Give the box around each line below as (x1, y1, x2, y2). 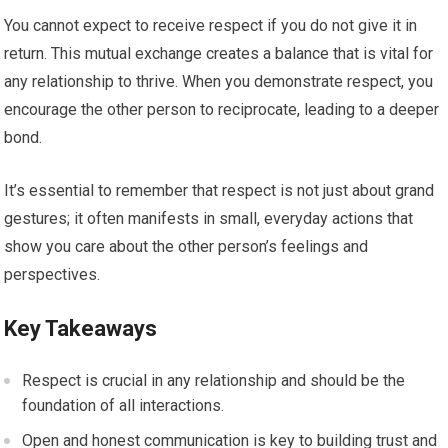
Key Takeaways (4, 316, 158, 342)
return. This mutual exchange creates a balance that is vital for (4, 44, 434, 64)
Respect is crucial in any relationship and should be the (22, 371, 406, 391)
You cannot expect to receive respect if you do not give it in (4, 16, 418, 36)
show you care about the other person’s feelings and (4, 237, 369, 257)
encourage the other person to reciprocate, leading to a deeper (4, 100, 440, 120)
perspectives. (4, 265, 101, 285)
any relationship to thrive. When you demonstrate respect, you (4, 72, 434, 92)
